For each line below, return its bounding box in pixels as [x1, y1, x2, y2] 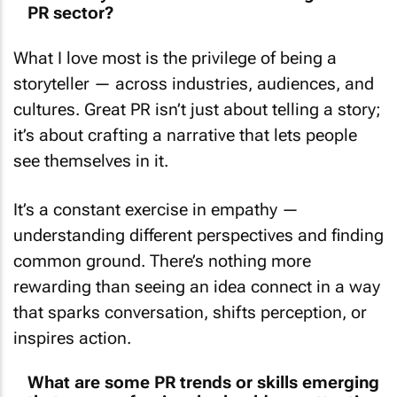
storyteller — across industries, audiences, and [13, 59, 374, 80]
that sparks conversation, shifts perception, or [13, 287, 367, 308]
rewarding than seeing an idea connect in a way [13, 261, 380, 283]
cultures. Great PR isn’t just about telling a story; [13, 85, 381, 105]
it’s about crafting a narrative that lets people [13, 111, 357, 131]
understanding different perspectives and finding [13, 210, 384, 231]
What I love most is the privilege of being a [13, 34, 337, 54]
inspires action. [13, 313, 131, 334]
